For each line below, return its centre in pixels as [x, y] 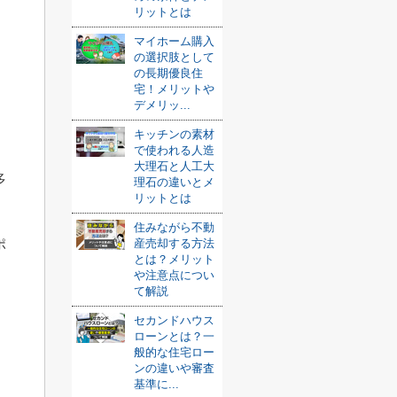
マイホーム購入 [174, 41]
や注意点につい [174, 275]
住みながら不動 [174, 227]
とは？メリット [174, 259]
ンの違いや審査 [174, 368]
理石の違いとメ [174, 182]
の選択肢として [174, 57]
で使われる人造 [174, 150]
